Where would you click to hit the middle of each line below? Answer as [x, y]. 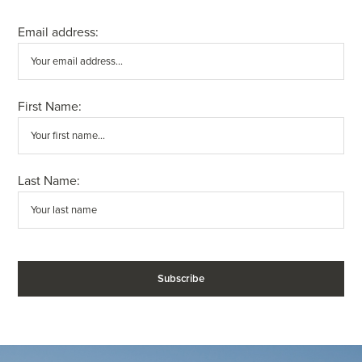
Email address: [59, 32]
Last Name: [49, 181]
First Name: [50, 106]
